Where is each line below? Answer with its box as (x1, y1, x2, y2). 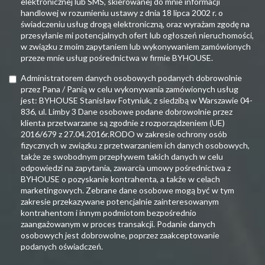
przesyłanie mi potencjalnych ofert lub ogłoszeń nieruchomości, (21, 30, 254, 41)
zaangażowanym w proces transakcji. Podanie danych (21, 219, 215, 230)
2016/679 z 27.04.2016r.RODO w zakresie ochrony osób (21, 129, 227, 140)
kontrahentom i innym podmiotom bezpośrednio (21, 208, 196, 218)
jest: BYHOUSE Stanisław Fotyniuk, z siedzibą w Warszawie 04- (21, 95, 253, 106)
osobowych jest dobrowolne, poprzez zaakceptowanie (21, 230, 219, 241)
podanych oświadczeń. (21, 241, 103, 252)
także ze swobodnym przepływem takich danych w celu (21, 151, 223, 162)
